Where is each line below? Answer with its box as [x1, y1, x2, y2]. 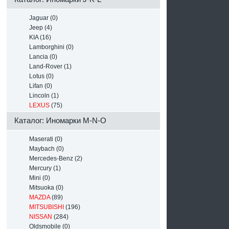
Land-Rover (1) [26, 63, 72, 70]
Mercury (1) [26, 165, 61, 172]
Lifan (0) [26, 82, 52, 89]
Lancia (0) [26, 53, 57, 60]
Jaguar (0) [26, 14, 58, 21]
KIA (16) [26, 34, 51, 41]
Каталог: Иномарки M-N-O [14, 116, 106, 125]
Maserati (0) [26, 135, 62, 143]
